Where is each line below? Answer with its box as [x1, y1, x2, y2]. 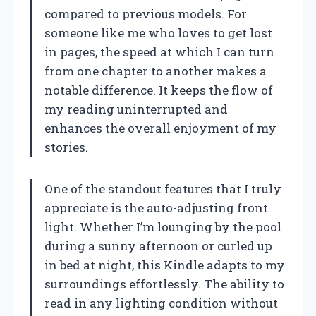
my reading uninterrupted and [44, 101, 228, 118]
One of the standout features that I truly [44, 181, 281, 197]
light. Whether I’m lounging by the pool [44, 219, 281, 236]
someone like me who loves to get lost [44, 25, 272, 42]
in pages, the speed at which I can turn [44, 44, 274, 61]
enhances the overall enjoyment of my [44, 120, 276, 137]
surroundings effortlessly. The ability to [44, 276, 284, 293]
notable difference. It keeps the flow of [44, 82, 273, 99]
